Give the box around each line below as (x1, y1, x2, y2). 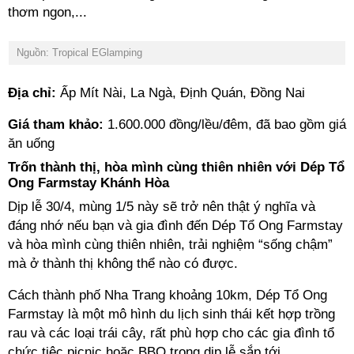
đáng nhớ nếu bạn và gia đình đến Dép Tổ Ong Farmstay (8, 218, 343, 233)
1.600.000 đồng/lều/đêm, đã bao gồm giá (107, 117, 346, 132)
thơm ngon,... (8, 5, 87, 20)
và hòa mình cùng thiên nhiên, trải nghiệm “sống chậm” (8, 237, 333, 252)
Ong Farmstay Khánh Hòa (8, 175, 169, 190)
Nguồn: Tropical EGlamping (17, 47, 142, 58)
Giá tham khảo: (8, 117, 107, 132)
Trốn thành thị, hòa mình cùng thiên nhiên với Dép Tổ (8, 160, 345, 175)
